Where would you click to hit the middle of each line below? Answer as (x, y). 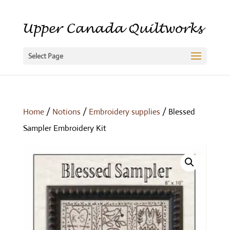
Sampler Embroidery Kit (64, 128)
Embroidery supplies (124, 112)
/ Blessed (177, 112)
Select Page (45, 56)
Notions (66, 112)
